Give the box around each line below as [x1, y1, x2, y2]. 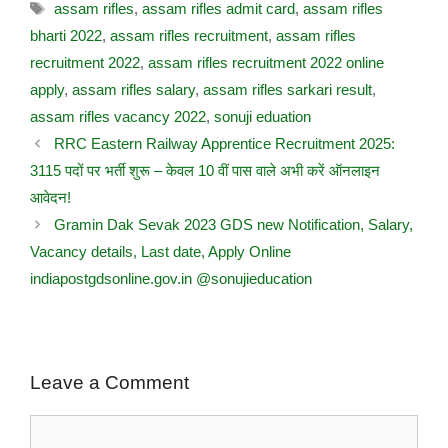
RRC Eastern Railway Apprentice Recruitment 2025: [54, 134, 395, 152]
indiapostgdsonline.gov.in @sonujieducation [30, 269, 312, 287]
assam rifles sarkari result [203, 80, 372, 98]
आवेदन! [30, 188, 71, 206]
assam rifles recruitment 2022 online [148, 53, 384, 71]
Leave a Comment [30, 371, 189, 393]
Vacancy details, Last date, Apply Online [30, 242, 291, 260]
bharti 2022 [30, 26, 102, 44]
